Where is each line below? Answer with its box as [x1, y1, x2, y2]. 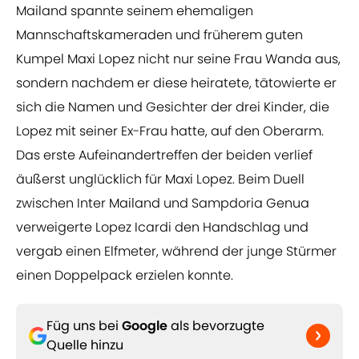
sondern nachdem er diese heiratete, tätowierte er [16, 74, 337, 93]
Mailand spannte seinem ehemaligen [16, 2, 253, 21]
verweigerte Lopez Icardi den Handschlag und [16, 218, 309, 237]
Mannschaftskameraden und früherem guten [16, 26, 303, 45]
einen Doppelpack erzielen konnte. [16, 266, 233, 285]
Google [122, 317, 167, 336]
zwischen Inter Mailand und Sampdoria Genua [16, 194, 309, 213]
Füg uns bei [46, 317, 122, 336]
